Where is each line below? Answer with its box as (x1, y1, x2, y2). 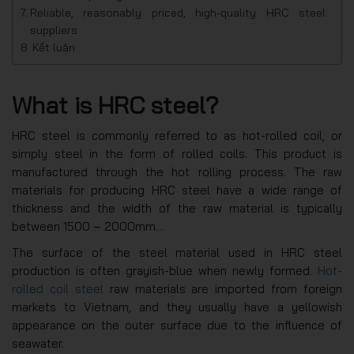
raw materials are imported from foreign (103, 281, 342, 296)
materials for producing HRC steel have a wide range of (12, 183, 342, 198)
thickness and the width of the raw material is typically (12, 201, 342, 216)
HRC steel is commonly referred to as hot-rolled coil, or (12, 128, 342, 143)
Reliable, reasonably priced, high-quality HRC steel (29, 6, 326, 20)
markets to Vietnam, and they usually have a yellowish (12, 299, 342, 314)
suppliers (29, 23, 77, 37)
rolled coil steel (12, 281, 104, 296)
